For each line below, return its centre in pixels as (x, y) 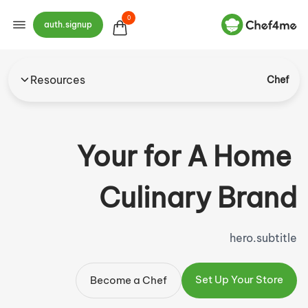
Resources (58, 80)
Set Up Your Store (239, 279)
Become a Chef (129, 280)
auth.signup (68, 24)
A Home (239, 156)
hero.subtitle (263, 238)
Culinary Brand (198, 198)
